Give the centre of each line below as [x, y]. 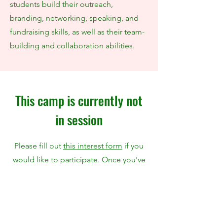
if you [133, 146]
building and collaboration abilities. [72, 46]
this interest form [93, 146]
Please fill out [39, 146]
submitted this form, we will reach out [79, 173]
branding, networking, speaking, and [74, 18]
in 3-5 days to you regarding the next [79, 187]
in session [79, 120]
